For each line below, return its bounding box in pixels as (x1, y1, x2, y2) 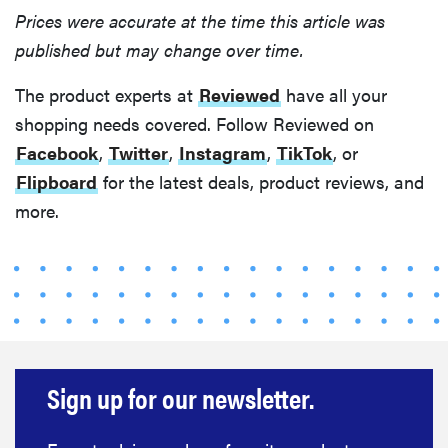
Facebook (16, 140, 98, 166)
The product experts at (15, 82, 198, 108)
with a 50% (15, 406, 79, 430)
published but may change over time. (15, 37, 304, 63)
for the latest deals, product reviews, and (98, 169, 424, 195)
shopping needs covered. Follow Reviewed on (15, 111, 374, 137)
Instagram (179, 140, 266, 166)
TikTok (277, 140, 332, 166)
